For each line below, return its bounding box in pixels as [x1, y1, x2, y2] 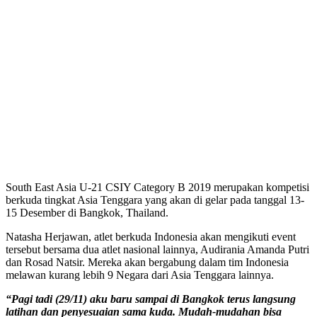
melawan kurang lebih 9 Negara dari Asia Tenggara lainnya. [6, 269, 274, 282]
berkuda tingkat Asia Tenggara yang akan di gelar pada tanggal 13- [6, 194, 304, 207]
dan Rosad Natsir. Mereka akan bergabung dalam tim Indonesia [6, 256, 289, 269]
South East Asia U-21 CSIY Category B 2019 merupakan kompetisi [6, 181, 309, 194]
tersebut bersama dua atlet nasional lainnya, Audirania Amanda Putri [6, 243, 309, 256]
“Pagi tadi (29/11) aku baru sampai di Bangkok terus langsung [6, 293, 296, 306]
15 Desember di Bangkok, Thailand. [6, 207, 168, 219]
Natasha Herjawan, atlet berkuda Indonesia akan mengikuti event [6, 231, 296, 243]
